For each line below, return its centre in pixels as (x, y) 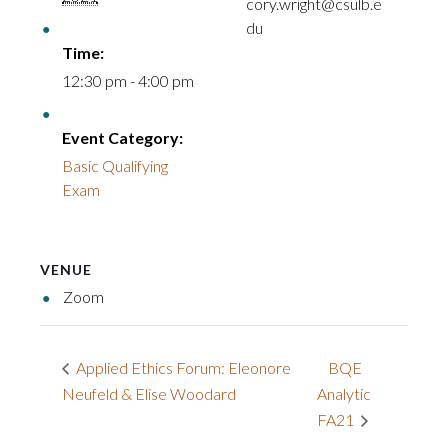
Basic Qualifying (115, 166)
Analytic (344, 394)
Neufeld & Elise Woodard (149, 394)
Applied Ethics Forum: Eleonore (182, 368)
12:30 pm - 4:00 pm (128, 81)
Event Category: (122, 138)
